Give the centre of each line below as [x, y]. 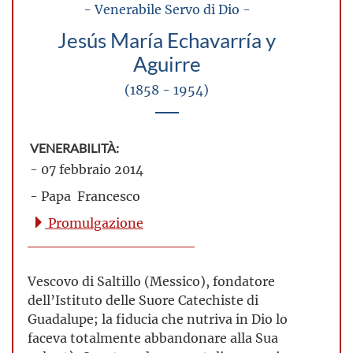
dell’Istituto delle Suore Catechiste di [143, 300]
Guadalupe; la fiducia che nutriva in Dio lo [158, 319]
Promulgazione [94, 223]
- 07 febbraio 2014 [87, 169]
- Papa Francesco [85, 196]
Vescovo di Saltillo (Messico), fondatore [151, 281]
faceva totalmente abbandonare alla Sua [153, 338]
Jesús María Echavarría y [167, 41]
